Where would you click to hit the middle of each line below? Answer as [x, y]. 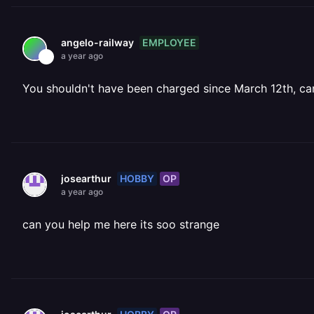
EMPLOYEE [169, 42]
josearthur [86, 178]
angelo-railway [97, 42]
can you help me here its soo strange [121, 224]
